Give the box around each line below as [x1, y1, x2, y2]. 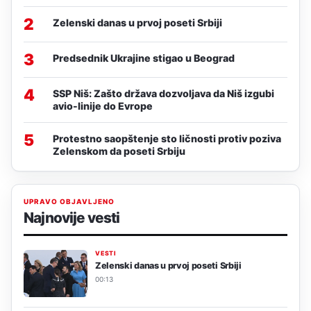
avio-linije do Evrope [53, 100, 153, 112]
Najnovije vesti [24, 209, 120, 227]
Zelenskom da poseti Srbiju [53, 145, 185, 158]
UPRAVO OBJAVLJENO [24, 197, 115, 206]
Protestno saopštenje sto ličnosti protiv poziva [53, 133, 281, 145]
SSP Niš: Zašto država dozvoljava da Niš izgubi [53, 87, 274, 100]
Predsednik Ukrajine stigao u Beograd [53, 52, 235, 65]
